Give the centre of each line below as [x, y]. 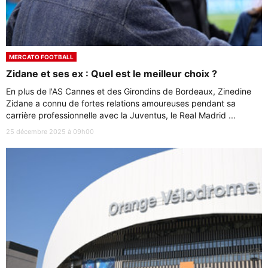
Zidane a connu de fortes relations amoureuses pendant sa [121, 103]
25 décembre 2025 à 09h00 [50, 132]
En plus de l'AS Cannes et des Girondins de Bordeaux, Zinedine [129, 92]
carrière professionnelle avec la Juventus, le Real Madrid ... [121, 115]
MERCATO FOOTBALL [41, 57]
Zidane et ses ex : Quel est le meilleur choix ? [112, 74]
